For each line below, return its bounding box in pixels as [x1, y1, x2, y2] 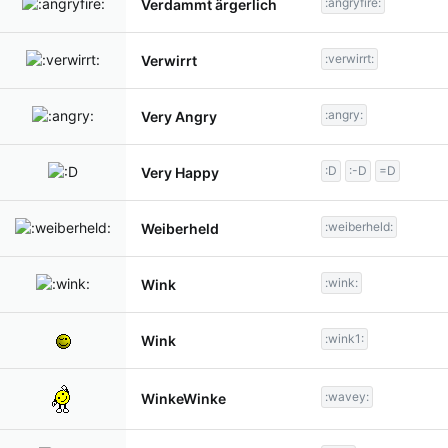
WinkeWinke [141, 390, 226, 407]
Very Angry [141, 108, 217, 125]
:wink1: [325, 331, 364, 346]
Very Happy [141, 164, 219, 181]
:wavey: [325, 389, 369, 404]
